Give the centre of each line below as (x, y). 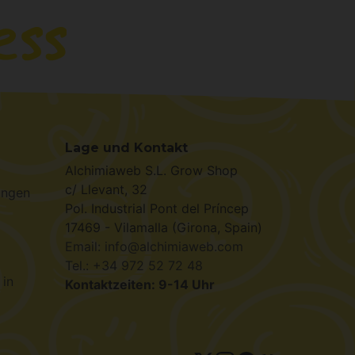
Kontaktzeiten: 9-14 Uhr (140, 284)
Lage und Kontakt (126, 148)
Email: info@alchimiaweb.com (154, 246)
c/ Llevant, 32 (106, 189)
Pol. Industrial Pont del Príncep (157, 208)
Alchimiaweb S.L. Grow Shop (151, 170)
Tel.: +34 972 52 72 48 (134, 265)
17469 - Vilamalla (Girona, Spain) (164, 227)
